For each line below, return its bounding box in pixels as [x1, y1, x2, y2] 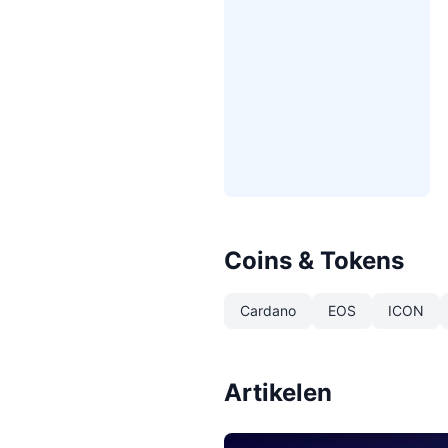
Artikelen [224, 378, 332, 407]
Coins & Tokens [224, 246, 404, 275]
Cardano [240, 302, 296, 319]
